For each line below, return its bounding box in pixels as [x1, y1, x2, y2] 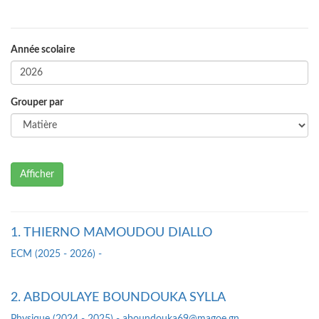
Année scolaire [11, 45, 75, 56]
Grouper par [11, 98, 63, 108]
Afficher [20, 169, 54, 180]
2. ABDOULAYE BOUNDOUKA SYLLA [11, 291, 226, 305]
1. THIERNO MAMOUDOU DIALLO [11, 226, 212, 240]
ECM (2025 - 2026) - [11, 249, 102, 260]
